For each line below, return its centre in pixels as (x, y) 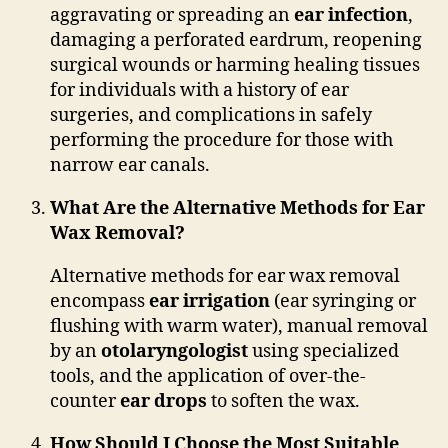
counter (85, 401)
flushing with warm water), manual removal (239, 326)
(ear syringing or (343, 301)
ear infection (351, 15)
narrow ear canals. (130, 165)
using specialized (323, 351)
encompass (99, 301)
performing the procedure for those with (221, 140)
